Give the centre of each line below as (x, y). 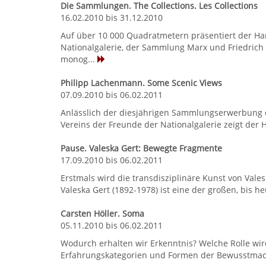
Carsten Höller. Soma (102, 213)
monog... (79, 59)
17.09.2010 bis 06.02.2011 (112, 160)
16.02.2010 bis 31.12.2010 (112, 17)
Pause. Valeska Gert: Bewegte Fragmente (141, 148)
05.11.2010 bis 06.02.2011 (112, 225)
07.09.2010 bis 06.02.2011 (112, 94)
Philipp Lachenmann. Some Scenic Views (141, 83)
